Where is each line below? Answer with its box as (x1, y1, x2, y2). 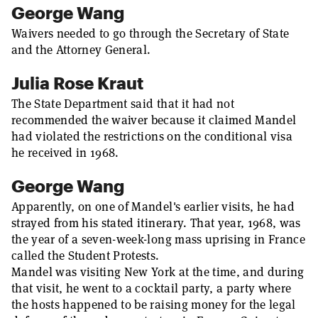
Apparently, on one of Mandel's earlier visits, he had (11, 199, 295, 214)
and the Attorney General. (11, 42, 151, 57)
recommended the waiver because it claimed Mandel (11, 112, 297, 128)
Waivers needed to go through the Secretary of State (11, 26, 290, 41)
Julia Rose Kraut (11, 72, 143, 93)
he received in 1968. (11, 145, 119, 160)
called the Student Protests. (11, 248, 160, 263)
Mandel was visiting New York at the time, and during (11, 264, 305, 280)
